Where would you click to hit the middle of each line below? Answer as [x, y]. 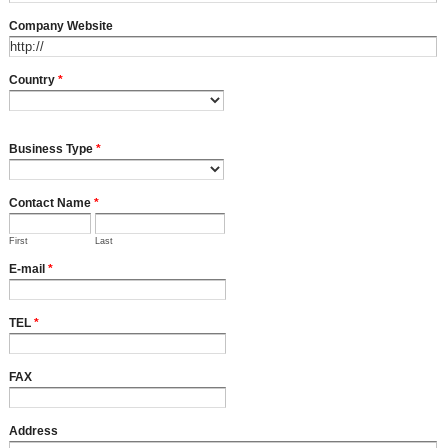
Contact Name [51, 203]
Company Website [61, 26]
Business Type [52, 149]
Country [33, 80]
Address [33, 431]
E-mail [28, 269]
